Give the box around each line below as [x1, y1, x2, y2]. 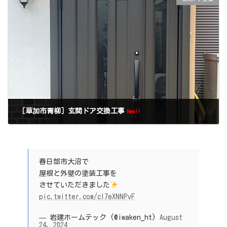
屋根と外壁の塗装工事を [39, 169, 117, 177]
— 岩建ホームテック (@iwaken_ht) [39, 213, 160, 221]
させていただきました [39, 181, 110, 188]
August [160, 213, 182, 221]
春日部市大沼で [39, 158, 89, 165]
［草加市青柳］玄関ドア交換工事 [18, 107, 125, 115]
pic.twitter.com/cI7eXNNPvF [39, 193, 135, 200]
